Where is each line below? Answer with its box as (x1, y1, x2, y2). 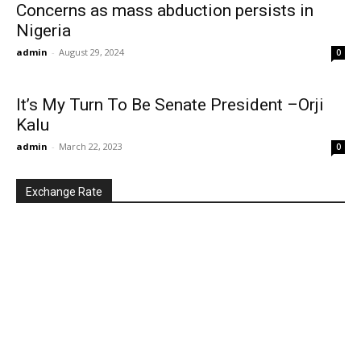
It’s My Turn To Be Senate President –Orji (16, 95, 324, 114)
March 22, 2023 (59, 140, 122, 152)
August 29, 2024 (59, 46, 124, 58)
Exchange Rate (26, 185, 102, 198)
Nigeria (16, 21, 71, 40)
